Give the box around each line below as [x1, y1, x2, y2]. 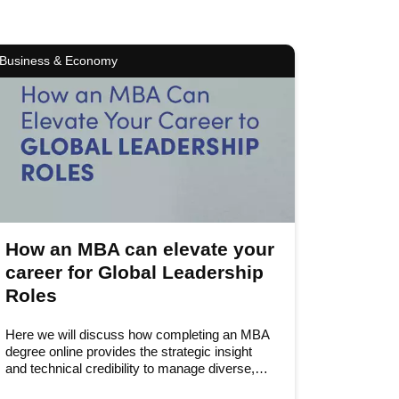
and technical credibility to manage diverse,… [4, 361, 268, 376]
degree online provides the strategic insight [4, 344, 252, 359]
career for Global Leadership [4, 261, 264, 282]
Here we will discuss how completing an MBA [4, 327, 269, 342]
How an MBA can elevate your [4, 238, 274, 259]
